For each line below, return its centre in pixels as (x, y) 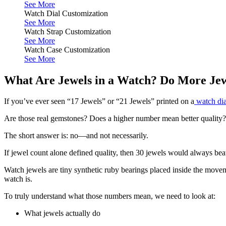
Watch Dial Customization (66, 13)
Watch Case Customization (67, 49)
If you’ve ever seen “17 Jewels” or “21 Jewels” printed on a (99, 101)
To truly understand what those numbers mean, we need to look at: (110, 196)
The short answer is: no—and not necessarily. (76, 136)
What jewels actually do (62, 213)
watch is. (18, 179)
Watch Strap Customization (68, 31)
